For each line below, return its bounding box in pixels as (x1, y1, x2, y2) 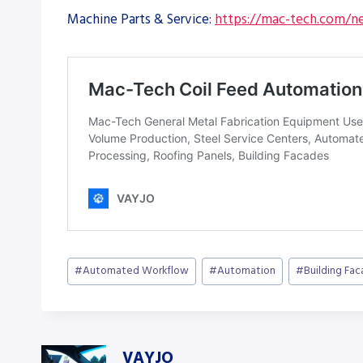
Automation (217, 263, 276, 279)
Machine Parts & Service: (67, 9, 215, 29)
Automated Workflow (83, 263, 190, 279)
